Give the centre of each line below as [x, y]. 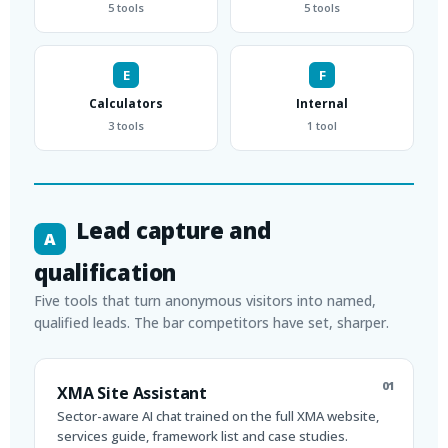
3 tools [126, 125]
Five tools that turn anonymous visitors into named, [205, 300]
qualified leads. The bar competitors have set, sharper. [211, 322]
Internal [322, 103]
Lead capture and [173, 229]
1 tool [322, 125]
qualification [105, 271]
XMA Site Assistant [132, 392]
